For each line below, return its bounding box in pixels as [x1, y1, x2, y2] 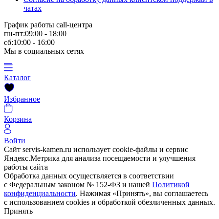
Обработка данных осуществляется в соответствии [4, 171, 174, 180]
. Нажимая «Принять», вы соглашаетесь [76, 189, 208, 197]
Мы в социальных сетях [4, 46, 84, 55]
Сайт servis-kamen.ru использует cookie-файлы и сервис [4, 145, 188, 153]
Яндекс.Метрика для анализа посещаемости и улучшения [4, 153, 196, 162]
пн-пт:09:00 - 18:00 [4, 29, 66, 38]
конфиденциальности [4, 189, 76, 197]
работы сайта [4, 162, 48, 171]
